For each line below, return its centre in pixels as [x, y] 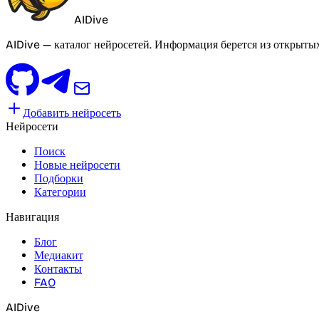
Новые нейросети [77, 165]
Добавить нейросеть [72, 113]
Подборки [59, 179]
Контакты [58, 269]
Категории [60, 192]
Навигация [32, 217]
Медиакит [59, 256]
